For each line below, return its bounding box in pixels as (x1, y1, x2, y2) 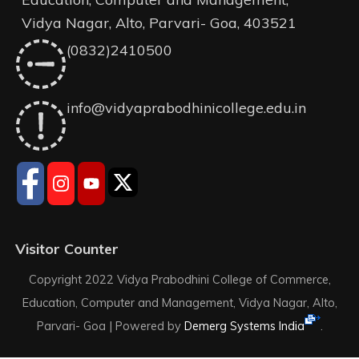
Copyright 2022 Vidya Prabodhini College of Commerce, (28, 272, 331, 288)
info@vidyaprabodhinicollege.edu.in (67, 98, 307, 117)
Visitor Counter (15, 240, 119, 259)
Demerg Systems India (184, 318, 305, 334)
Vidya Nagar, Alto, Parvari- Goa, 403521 (22, 13, 297, 32)
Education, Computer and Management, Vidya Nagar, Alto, (22, 295, 337, 311)
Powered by (115, 318, 184, 334)
